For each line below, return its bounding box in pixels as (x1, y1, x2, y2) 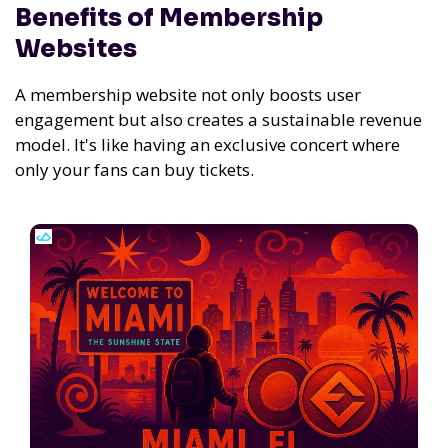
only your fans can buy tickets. (15, 157, 254, 181)
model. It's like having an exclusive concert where (15, 132, 400, 156)
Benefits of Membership (15, 2, 323, 33)
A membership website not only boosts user (15, 82, 361, 106)
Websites (15, 33, 137, 64)
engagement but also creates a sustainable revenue (15, 107, 422, 131)
